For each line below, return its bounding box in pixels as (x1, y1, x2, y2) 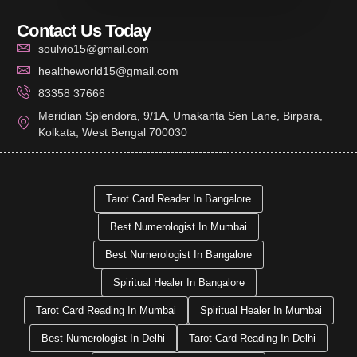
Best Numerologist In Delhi (41, 331, 165, 344)
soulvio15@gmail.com (37, 41, 149, 55)
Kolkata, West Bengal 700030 (37, 125, 187, 139)
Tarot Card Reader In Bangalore (106, 192, 251, 205)
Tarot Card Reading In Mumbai (35, 304, 176, 316)
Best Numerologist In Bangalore (105, 248, 252, 261)
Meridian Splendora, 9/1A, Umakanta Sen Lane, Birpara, (37, 108, 323, 122)
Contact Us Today (17, 20, 151, 41)
